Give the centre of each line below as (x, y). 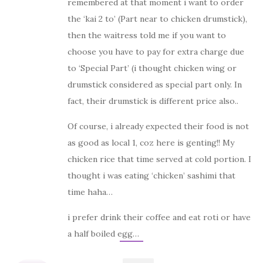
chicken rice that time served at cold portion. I (159, 159)
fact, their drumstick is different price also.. (153, 101)
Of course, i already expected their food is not (158, 126)
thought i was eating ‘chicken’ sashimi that (151, 175)
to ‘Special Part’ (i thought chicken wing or (152, 68)
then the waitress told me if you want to (147, 35)
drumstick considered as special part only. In (155, 84)
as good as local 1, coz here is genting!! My (151, 142)
